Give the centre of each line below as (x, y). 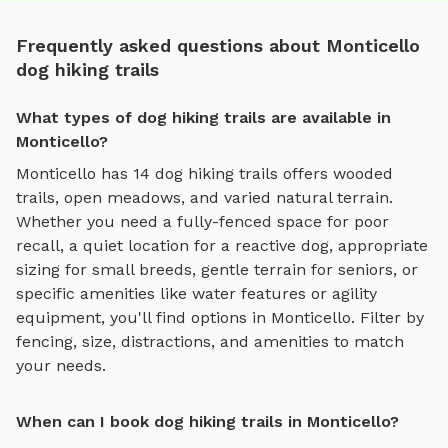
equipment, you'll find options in (143, 318)
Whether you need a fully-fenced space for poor (202, 222)
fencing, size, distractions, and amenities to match (210, 342)
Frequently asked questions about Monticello (218, 46)
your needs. (61, 366)
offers (305, 174)
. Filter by (387, 318)
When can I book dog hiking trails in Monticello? (207, 422)
